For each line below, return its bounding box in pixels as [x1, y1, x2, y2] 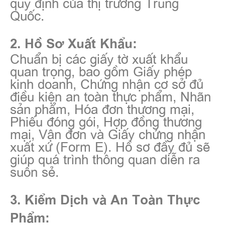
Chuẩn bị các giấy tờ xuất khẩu [10, 49, 188, 67]
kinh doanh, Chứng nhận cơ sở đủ [10, 74, 203, 92]
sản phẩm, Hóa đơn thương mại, [10, 99, 194, 118]
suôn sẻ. [10, 162, 59, 180]
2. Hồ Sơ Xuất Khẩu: [10, 34, 137, 52]
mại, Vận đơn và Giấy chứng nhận [10, 124, 205, 143]
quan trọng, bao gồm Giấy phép [10, 61, 192, 80]
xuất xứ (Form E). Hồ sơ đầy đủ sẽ [10, 137, 210, 155]
